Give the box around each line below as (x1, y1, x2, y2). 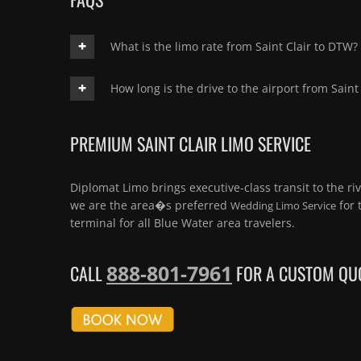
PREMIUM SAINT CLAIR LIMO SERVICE (70, 131, 311, 157)
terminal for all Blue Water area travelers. (70, 215, 295, 231)
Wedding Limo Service (230, 198, 336, 214)
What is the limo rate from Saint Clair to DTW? (110, 39, 358, 55)
